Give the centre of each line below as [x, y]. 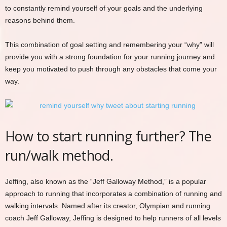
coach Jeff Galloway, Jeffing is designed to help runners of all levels [113, 218]
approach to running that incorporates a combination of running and [113, 194]
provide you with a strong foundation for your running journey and [110, 57]
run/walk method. [59, 155]
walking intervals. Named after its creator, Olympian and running [108, 206]
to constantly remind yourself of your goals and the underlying [104, 8]
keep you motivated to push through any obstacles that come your [111, 69]
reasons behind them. [40, 20]
